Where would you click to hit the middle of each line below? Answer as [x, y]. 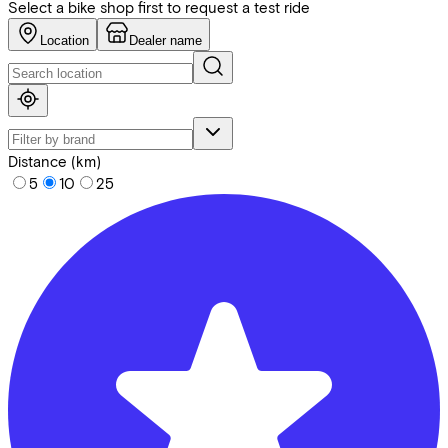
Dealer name [165, 40]
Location [64, 40]
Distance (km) [54, 160]
